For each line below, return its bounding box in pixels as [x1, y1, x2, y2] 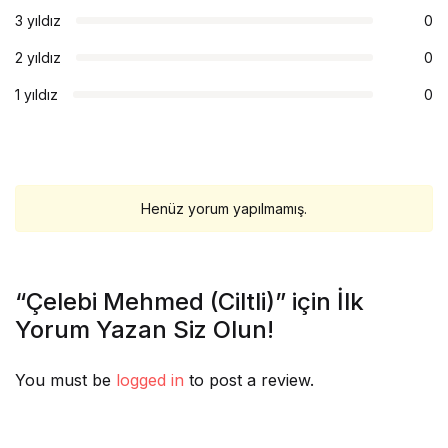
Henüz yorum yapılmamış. [141, 200, 307, 217]
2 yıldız [15, 49, 61, 66]
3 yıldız [15, 12, 61, 29]
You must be [15, 370, 116, 390]
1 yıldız [15, 86, 58, 103]
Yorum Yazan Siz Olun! [15, 315, 274, 344]
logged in [116, 370, 184, 390]
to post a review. [184, 370, 314, 390]
